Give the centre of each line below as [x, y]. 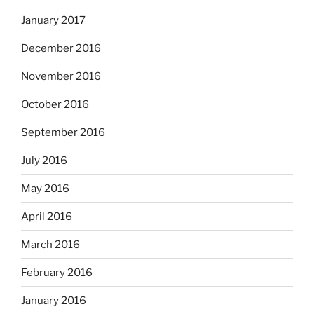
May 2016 [45, 188]
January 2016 [54, 300]
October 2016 [55, 104]
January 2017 [53, 20]
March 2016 [50, 244]
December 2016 [61, 48]
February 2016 [57, 272]
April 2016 [47, 216]
